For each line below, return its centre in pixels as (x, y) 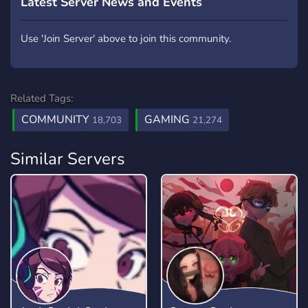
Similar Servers (68, 159)
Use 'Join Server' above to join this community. (126, 38)
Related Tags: (42, 98)
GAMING (168, 120)
